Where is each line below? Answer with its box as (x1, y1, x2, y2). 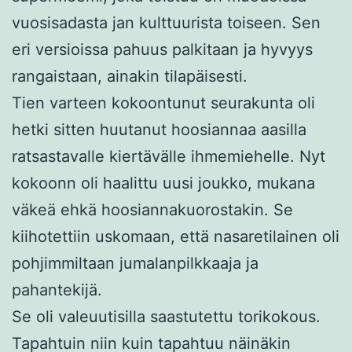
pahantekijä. (12, 280, 102, 299)
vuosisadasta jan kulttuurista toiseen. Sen (12, 13, 321, 32)
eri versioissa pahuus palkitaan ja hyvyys (12, 39, 313, 59)
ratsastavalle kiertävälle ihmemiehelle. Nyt (12, 146, 325, 166)
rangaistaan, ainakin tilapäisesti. (12, 66, 247, 86)
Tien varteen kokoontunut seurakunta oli (12, 93, 315, 112)
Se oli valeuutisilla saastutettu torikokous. (12, 306, 321, 326)
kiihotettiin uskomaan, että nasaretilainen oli (12, 226, 339, 246)
